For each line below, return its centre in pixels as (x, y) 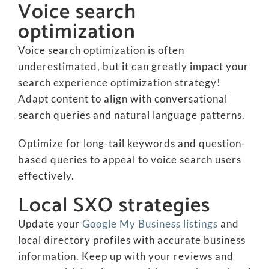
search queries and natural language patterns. (131, 115)
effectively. (46, 176)
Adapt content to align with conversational (122, 99)
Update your (50, 224)
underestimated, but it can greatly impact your (133, 66)
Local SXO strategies (114, 206)
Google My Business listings (150, 224)
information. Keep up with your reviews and (125, 256)
